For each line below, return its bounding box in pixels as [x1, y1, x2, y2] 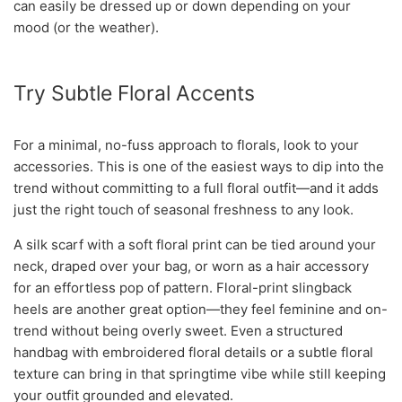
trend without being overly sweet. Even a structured [13, 322, 343, 340]
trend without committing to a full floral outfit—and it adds [13, 179, 379, 197]
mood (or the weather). [13, 19, 159, 37]
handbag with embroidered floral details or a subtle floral [13, 344, 373, 362]
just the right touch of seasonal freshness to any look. [13, 201, 354, 219]
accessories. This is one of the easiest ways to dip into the [13, 158, 384, 176]
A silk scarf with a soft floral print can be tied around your [13, 236, 376, 254]
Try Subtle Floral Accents [13, 81, 255, 107]
